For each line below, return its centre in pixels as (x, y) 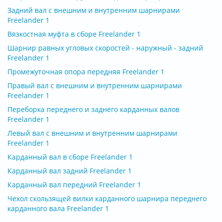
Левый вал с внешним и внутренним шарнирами (92, 133)
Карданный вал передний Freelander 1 (74, 184)
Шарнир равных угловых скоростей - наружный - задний (105, 48)
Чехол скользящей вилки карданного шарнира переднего (107, 198)
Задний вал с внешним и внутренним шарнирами (94, 10)
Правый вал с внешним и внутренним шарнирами (95, 85)
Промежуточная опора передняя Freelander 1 (86, 71)
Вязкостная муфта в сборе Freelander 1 (74, 34)
